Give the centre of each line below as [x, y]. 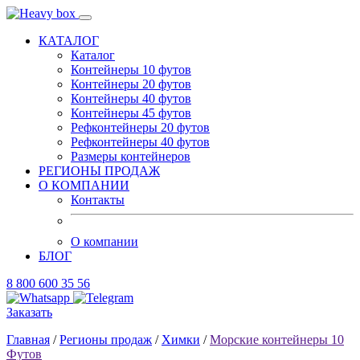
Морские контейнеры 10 [277, 340]
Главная [28, 340]
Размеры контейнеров [131, 156]
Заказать [29, 312]
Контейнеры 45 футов [131, 113]
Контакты [98, 200]
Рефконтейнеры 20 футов [140, 127]
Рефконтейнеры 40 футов [140, 142]
